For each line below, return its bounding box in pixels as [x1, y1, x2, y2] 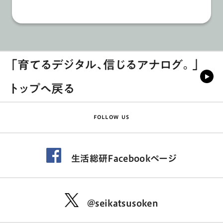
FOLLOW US [93, 114, 130, 120]
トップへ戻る [9, 82, 75, 95]
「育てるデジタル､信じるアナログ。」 [9, 58, 201, 71]
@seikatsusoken [87, 198, 159, 208]
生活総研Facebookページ [71, 153, 177, 163]
